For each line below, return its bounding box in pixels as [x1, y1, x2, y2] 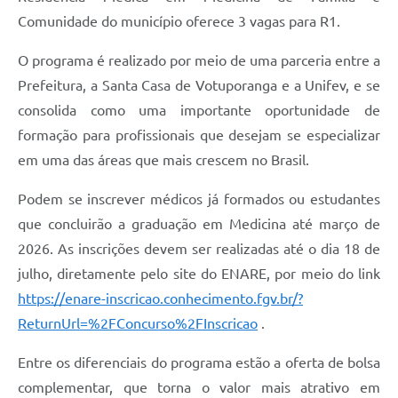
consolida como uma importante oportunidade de [18, 102, 380, 119]
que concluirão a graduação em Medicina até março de [18, 216, 380, 233]
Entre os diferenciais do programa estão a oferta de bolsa [18, 354, 380, 371]
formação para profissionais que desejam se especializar [18, 127, 380, 144]
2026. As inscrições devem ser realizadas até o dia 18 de [18, 241, 380, 258]
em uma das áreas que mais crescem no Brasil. [18, 152, 309, 169]
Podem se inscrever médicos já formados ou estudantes [18, 191, 380, 208]
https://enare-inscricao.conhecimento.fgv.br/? [18, 291, 303, 307]
